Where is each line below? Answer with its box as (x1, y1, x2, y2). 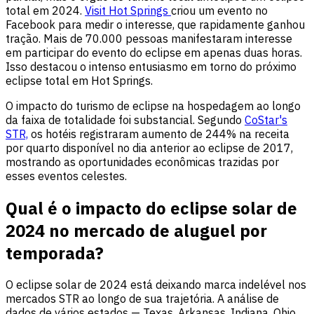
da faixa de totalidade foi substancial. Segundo (6, 112, 245, 127)
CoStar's (245, 112, 287, 127)
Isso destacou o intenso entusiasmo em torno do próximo (6, 59, 296, 74)
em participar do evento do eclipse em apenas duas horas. (6, 45, 302, 60)
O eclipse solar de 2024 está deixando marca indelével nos (6, 278, 306, 292)
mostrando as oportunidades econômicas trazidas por (6, 154, 279, 169)
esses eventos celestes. (6, 168, 127, 183)
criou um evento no (171, 3, 268, 18)
